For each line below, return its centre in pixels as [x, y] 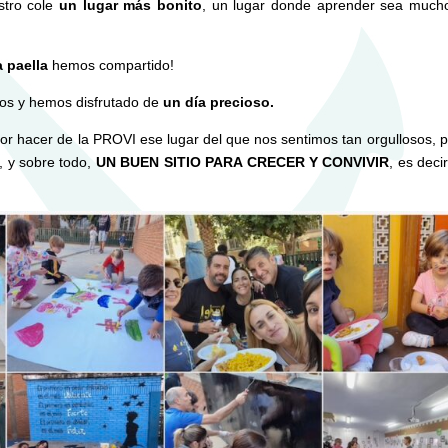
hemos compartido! [111, 64]
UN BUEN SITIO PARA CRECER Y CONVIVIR [242, 161]
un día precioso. [219, 101]
